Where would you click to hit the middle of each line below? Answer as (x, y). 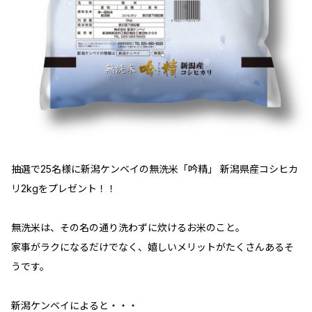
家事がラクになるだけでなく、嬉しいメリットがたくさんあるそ (153, 247)
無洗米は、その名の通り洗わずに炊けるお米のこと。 (128, 228)
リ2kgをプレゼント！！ (64, 189)
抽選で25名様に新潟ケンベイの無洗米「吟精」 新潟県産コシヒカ (155, 169)
